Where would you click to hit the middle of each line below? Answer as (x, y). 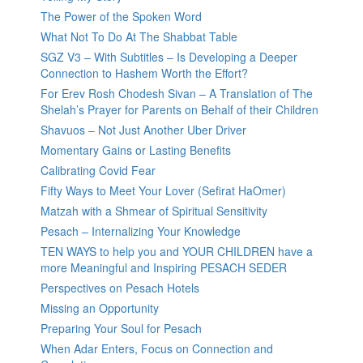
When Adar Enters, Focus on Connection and (157, 349)
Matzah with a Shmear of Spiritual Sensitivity (154, 211)
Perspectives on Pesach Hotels (120, 288)
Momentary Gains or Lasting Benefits (136, 150)
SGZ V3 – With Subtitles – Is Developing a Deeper (169, 57)
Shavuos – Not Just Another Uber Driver (143, 130)
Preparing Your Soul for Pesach (121, 329)
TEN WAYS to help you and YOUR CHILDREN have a (177, 252)
